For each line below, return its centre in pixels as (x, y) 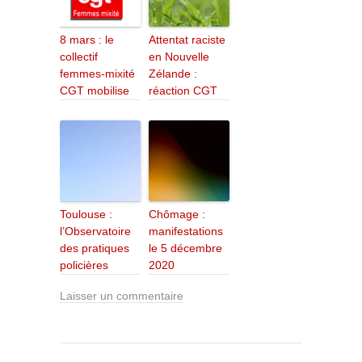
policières (84, 265)
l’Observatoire (95, 232)
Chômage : (177, 215)
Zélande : (173, 74)
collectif (79, 57)
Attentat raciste (187, 40)
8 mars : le (87, 40)
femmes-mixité (97, 74)
